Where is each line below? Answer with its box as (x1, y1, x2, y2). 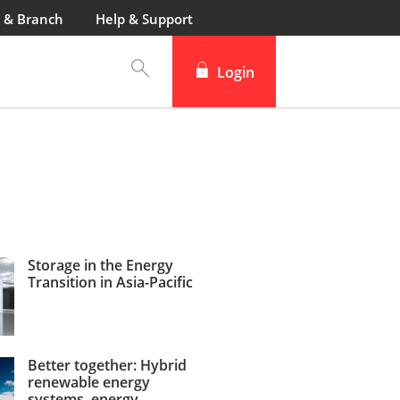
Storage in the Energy (27, 255, 173, 275)
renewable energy (27, 372, 150, 392)
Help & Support (96, 10, 193, 28)
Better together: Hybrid (27, 355, 187, 375)
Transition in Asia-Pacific (27, 272, 193, 292)
